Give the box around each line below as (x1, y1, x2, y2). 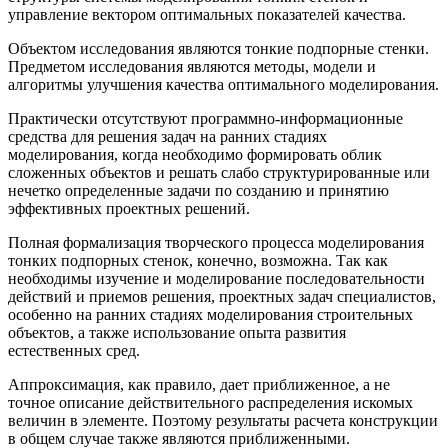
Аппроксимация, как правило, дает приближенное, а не (8, 375, 390, 393)
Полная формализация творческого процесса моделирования (8, 233, 424, 251)
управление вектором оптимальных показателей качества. (8, 5, 406, 23)
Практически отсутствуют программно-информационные (8, 109, 403, 127)
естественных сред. (8, 341, 140, 359)
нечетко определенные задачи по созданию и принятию (8, 181, 389, 199)
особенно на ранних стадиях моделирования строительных (8, 305, 413, 323)
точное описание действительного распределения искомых (8, 393, 413, 411)
